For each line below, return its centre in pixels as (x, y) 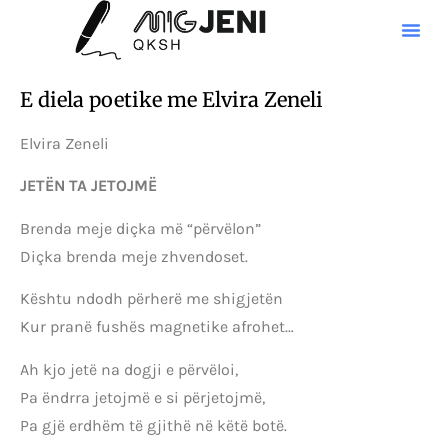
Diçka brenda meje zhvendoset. (134, 256)
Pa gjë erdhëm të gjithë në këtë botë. (153, 425)
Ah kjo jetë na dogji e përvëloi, (129, 369)
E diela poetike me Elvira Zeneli (171, 99)
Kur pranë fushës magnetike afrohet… (157, 327)
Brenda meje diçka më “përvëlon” (140, 228)
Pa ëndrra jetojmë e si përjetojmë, (142, 397)
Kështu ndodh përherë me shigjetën (151, 299)
